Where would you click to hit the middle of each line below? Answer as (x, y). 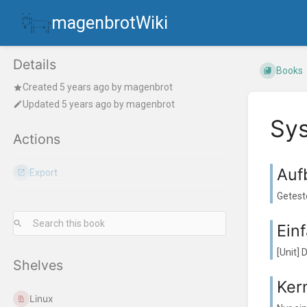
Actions (37, 139)
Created (41, 87)
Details (35, 65)
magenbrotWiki (110, 23)
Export (44, 172)
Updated (42, 104)
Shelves (38, 265)
